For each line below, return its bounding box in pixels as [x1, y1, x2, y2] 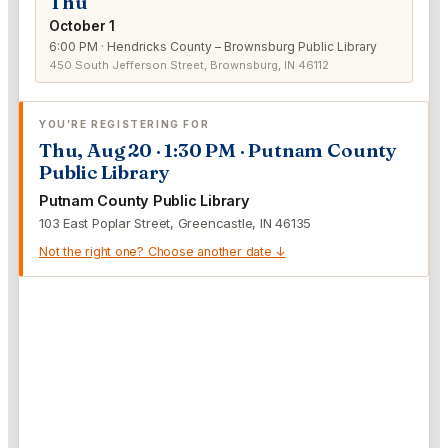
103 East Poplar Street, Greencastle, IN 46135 [39, 215, 312, 231]
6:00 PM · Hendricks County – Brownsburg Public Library [49, 39, 377, 54]
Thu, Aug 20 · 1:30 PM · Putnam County [39, 138, 397, 162]
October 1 [49, 18, 115, 34]
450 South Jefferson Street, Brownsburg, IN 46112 [49, 58, 329, 72]
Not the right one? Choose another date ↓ [39, 244, 286, 259]
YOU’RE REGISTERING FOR [39, 118, 210, 130]
